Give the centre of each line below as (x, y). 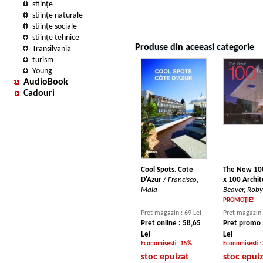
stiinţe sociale (55, 27)
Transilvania (52, 49)
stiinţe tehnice (56, 38)
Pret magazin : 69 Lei (171, 213)
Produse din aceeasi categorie (195, 48)
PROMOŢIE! (239, 201)
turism (43, 60)
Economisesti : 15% (166, 244)
